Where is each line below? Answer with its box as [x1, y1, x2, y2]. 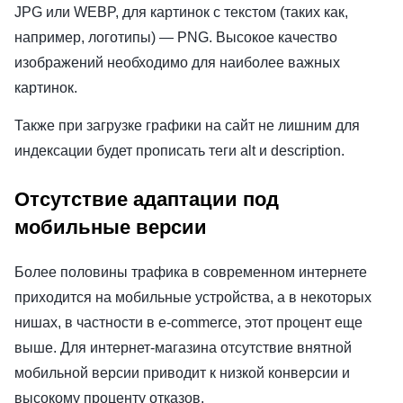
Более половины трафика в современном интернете [14, 264, 367, 280]
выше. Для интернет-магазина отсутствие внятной [14, 339, 352, 355]
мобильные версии [14, 215, 207, 238]
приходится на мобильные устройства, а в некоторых [14, 289, 372, 305]
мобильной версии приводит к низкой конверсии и [14, 364, 350, 381]
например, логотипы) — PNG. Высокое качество [14, 30, 337, 46]
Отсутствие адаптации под [14, 187, 279, 210]
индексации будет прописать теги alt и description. [14, 143, 345, 159]
